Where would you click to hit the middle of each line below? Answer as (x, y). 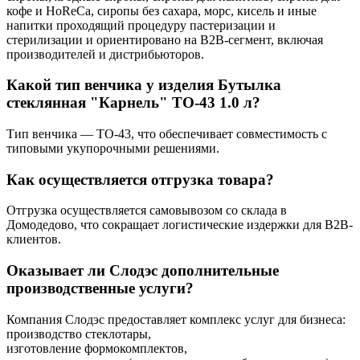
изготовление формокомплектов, (97, 348)
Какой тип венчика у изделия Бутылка (144, 85)
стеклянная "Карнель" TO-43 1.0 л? (133, 103)
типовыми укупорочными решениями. (113, 149)
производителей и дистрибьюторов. (105, 54)
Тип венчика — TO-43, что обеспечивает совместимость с (167, 134)
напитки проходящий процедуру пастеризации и (141, 25)
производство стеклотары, (79, 333)
